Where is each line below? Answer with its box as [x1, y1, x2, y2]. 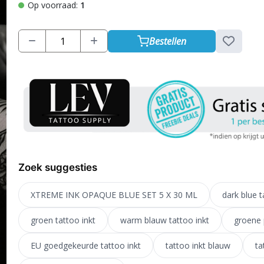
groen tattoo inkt [30, 214, 95, 226]
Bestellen [148, 34, 186, 48]
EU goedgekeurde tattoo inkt [30, 239, 141, 251]
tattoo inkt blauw [165, 239, 230, 251]
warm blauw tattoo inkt [120, 214, 209, 226]
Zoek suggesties [18, 161, 97, 173]
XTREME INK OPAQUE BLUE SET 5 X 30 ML [30, 189, 197, 200]
